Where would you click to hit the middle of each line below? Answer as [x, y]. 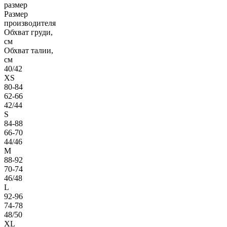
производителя [30, 23]
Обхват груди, [28, 32]
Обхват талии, [29, 51]
